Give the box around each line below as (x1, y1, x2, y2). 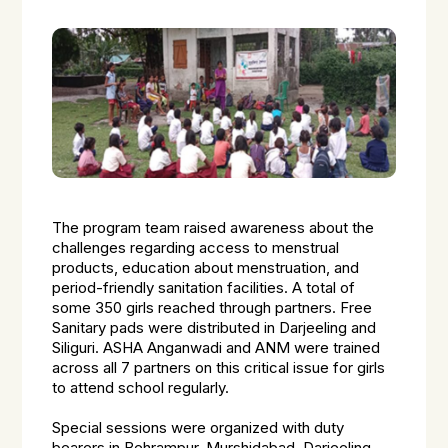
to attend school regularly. (52, 379, 230, 397)
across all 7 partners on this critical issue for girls (52, 359, 386, 377)
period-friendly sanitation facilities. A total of (52, 279, 356, 297)
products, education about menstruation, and (52, 259, 360, 277)
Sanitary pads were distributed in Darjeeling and (52, 319, 377, 337)
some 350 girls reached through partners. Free (52, 299, 373, 317)
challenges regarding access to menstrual (52, 239, 340, 257)
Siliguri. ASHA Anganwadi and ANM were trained (52, 339, 381, 357)
